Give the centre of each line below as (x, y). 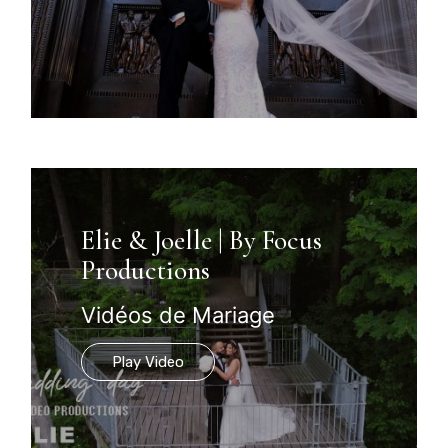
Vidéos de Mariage (178, 314)
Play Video (148, 361)
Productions (146, 270)
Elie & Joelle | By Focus (202, 240)
